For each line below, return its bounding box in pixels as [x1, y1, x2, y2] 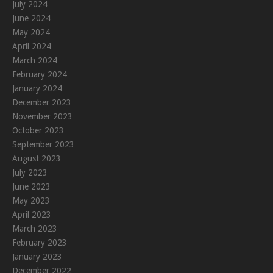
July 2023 [12, 168, 48, 178]
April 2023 [12, 210, 51, 220]
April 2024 [12, 41, 51, 52]
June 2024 [12, 13, 51, 24]
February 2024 [12, 69, 67, 80]
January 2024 [12, 83, 62, 94]
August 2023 [12, 154, 61, 164]
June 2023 [12, 182, 51, 192]
